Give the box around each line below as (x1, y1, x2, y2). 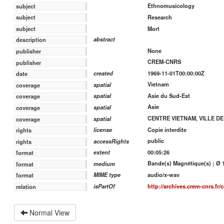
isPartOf (93, 182, 115, 190)
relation (16, 182, 36, 191)
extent (93, 148, 110, 156)
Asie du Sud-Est (147, 91, 190, 99)
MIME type (93, 170, 121, 179)
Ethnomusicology (147, 1, 194, 10)
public (147, 136, 164, 145)
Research (147, 13, 172, 21)
